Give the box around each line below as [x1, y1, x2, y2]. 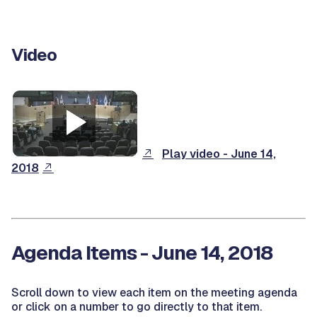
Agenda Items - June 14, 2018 [11, 240, 272, 265]
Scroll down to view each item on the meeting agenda [11, 285, 297, 300]
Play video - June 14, [162, 146, 276, 161]
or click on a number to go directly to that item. [11, 299, 262, 314]
